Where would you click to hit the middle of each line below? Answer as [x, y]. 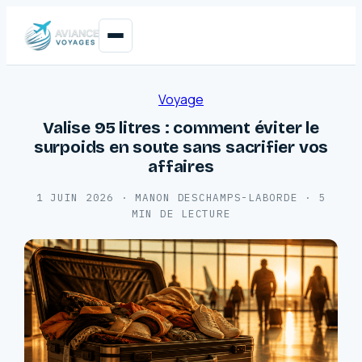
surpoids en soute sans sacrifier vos [181, 147]
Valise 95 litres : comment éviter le [181, 128]
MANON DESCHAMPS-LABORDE [217, 197]
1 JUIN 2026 [75, 197]
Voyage [181, 99]
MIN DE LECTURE [181, 213]
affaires [181, 166]
